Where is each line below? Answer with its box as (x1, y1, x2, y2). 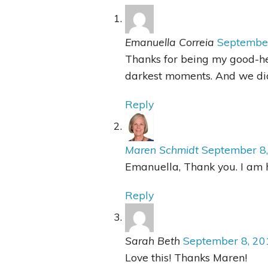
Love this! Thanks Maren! (125, 251, 248, 264)
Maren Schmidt (125, 143, 199, 157)
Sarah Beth (125, 234, 181, 248)
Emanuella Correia (125, 35, 215, 49)
